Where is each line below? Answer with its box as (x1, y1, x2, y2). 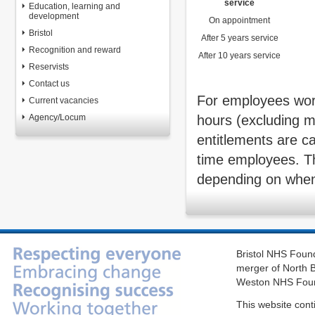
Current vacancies (29, 96, 98, 105)
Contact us (29, 79, 70, 89)
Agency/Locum (29, 112, 86, 122)
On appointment (209, 15, 270, 25)
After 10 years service (198, 51, 281, 60)
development (29, 11, 79, 21)
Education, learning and (29, 1, 120, 11)
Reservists (29, 62, 69, 72)
